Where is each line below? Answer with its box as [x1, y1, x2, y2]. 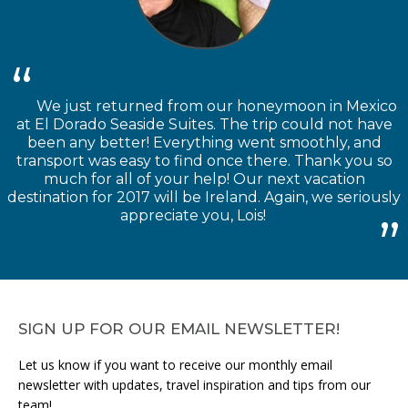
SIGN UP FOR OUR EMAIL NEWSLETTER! [18, 319, 340, 338]
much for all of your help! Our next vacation [43, 170, 365, 189]
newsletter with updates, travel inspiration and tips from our [18, 375, 371, 393]
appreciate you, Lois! [120, 207, 266, 225]
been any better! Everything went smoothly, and [26, 134, 382, 152]
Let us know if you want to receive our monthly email [18, 355, 332, 373]
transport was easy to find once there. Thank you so [15, 152, 393, 170]
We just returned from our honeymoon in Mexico [33, 97, 397, 116]
